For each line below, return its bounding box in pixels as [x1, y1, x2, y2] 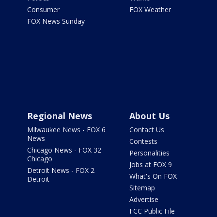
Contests [129, 137, 157, 146]
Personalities [129, 148, 170, 158]
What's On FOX [129, 171, 177, 181]
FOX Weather [129, 5, 171, 15]
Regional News [27, 110, 92, 122]
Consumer [27, 5, 60, 15]
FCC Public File [129, 206, 175, 216]
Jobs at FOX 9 [129, 160, 172, 170]
